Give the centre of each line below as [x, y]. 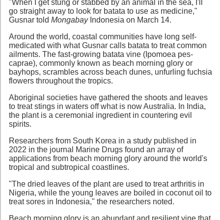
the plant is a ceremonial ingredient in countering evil [100, 115]
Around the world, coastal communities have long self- [103, 36]
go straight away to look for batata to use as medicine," [103, 11]
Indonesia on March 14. [130, 20]
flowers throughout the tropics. [61, 81]
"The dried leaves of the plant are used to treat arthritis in [107, 184]
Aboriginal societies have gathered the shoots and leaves [108, 97]
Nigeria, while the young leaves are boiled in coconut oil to [110, 192]
